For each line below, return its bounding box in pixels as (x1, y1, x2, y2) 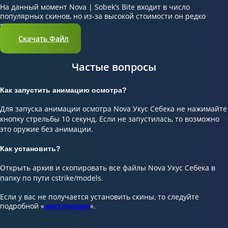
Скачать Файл (18, 33, 69, 43)
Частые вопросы (72, 60, 156, 74)
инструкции (44, 201, 90, 211)
